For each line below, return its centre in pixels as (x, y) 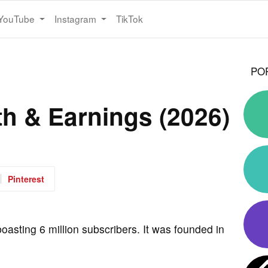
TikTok (130, 19)
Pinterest (26, 179)
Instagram (76, 19)
